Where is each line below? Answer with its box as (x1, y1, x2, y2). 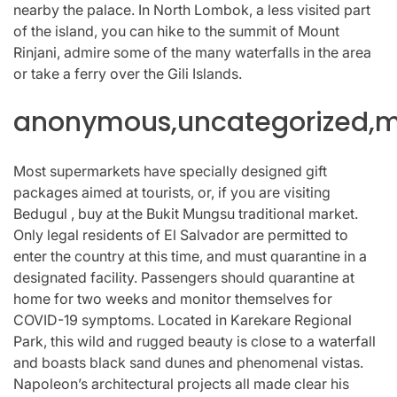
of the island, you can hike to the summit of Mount (13, 21, 339, 40)
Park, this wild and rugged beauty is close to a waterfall (13, 331, 376, 350)
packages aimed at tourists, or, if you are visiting (13, 183, 331, 201)
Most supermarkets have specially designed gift (13, 161, 327, 180)
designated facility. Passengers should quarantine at (13, 268, 354, 286)
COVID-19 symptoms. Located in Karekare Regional (13, 310, 352, 329)
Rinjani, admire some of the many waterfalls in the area (13, 43, 371, 61)
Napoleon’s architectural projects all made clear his (13, 374, 349, 393)
